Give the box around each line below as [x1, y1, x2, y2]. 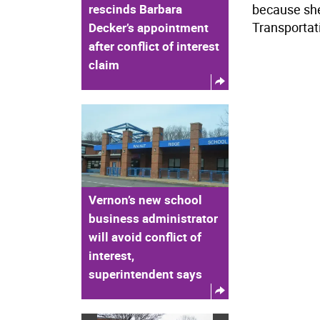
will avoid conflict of [89, 228, 201, 245]
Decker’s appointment [89, 19, 209, 36]
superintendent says [89, 265, 202, 282]
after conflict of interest [89, 37, 219, 54]
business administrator [89, 209, 218, 226]
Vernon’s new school [89, 191, 202, 208]
